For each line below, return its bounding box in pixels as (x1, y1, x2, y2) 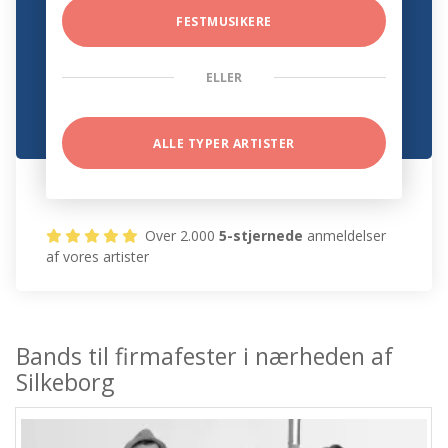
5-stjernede (219, 226, 304, 246)
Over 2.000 (141, 226, 220, 246)
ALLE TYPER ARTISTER (153, 135, 295, 153)
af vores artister (46, 247, 150, 267)
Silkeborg (16, 366, 115, 399)
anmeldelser (303, 226, 387, 246)
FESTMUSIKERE (176, 13, 272, 31)
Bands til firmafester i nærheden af (16, 340, 394, 373)
